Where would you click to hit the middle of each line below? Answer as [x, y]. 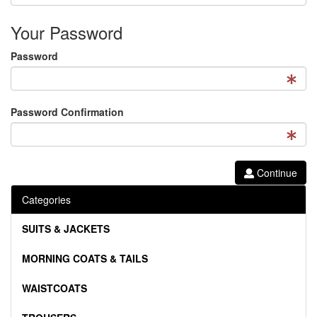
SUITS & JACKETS [66, 229]
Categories [46, 200]
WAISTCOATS [54, 288]
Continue [276, 173]
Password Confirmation [67, 112]
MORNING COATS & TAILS [85, 259]
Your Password [67, 33]
